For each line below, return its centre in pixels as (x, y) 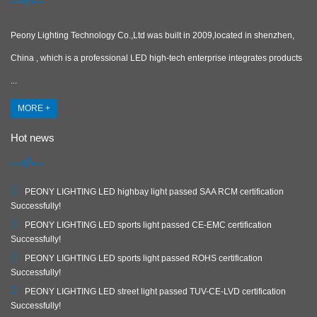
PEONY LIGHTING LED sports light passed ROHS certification (144, 259)
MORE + (34, 109)
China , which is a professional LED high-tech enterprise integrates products (156, 58)
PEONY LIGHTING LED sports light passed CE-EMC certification (148, 225)
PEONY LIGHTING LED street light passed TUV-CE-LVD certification (155, 292)
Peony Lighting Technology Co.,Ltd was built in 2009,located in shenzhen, (152, 36)
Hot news (33, 138)
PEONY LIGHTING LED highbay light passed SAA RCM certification (154, 192)
